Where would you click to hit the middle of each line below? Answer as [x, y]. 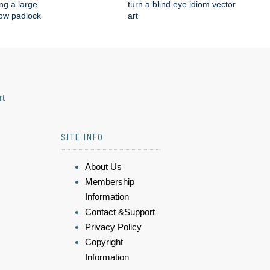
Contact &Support [120, 212]
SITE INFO [82, 137]
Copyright [104, 242]
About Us [103, 167]
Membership [110, 182]
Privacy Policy [113, 227]
